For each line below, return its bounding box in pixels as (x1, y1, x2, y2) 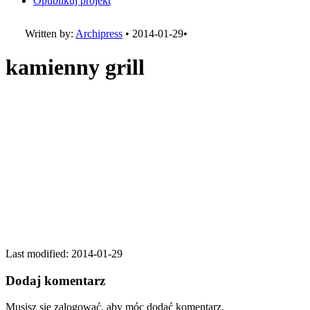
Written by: (25, 28, 75, 39)
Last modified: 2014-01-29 (6, 247, 122, 259)
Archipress (75, 28, 122, 39)
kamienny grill (6, 55, 145, 80)
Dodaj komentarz (6, 273, 105, 288)
